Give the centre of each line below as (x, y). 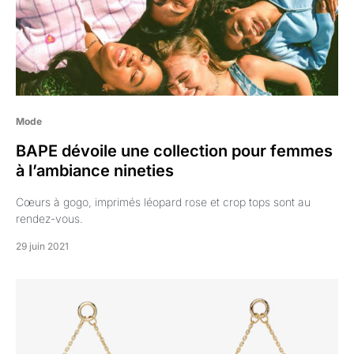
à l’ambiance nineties (95, 171)
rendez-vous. (49, 218)
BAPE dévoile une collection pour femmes (174, 151)
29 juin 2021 (42, 246)
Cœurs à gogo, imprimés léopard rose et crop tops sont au (163, 202)
